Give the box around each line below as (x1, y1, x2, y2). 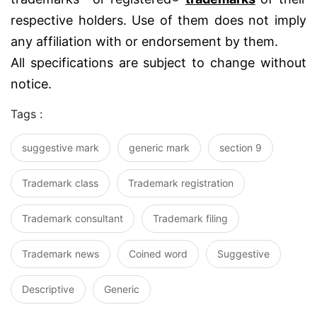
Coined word (129, 248, 188, 260)
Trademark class (22, 177, 98, 190)
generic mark (129, 142, 190, 154)
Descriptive (22, 283, 74, 296)
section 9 (219, 142, 262, 154)
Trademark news (22, 248, 99, 260)
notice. (11, 76, 52, 92)
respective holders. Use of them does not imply (11, 13, 306, 28)
